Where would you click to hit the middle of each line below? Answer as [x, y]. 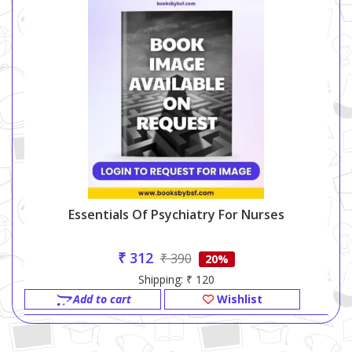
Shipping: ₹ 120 [176, 280]
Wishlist [238, 299]
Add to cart [102, 299]
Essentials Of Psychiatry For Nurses [176, 215]
